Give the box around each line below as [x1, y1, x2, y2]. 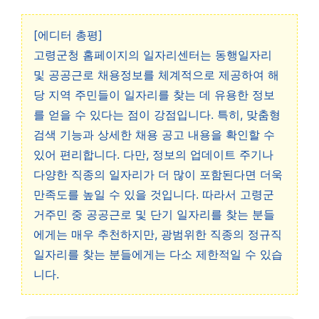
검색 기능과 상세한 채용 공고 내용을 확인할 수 [33, 127, 275, 142]
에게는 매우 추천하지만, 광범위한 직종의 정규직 [33, 227, 282, 241]
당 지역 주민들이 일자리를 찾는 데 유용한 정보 [33, 88, 275, 102]
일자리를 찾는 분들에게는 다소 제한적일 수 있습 [33, 247, 283, 261]
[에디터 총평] [33, 28, 103, 42]
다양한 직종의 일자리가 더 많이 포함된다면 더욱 [33, 167, 283, 182]
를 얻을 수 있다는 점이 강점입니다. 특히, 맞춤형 [33, 108, 281, 122]
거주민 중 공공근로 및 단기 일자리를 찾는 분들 [33, 207, 275, 221]
